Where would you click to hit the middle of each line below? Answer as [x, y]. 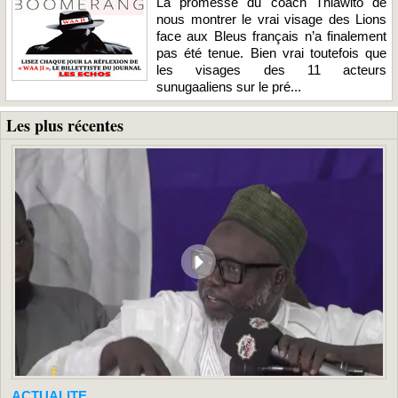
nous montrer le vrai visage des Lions [271, 19]
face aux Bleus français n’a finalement [271, 36]
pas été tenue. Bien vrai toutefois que [271, 52]
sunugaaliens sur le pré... [229, 86]
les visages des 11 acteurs [271, 69]
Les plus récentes [65, 125]
